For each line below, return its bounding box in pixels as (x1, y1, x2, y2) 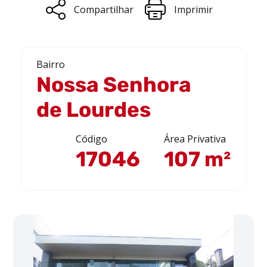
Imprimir (173, 2, 213, 16)
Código (76, 132, 107, 145)
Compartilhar (73, 2, 133, 16)
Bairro (36, 58, 65, 71)
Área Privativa (164, 132, 226, 145)
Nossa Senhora (36, 72, 191, 97)
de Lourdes (36, 97, 151, 122)
